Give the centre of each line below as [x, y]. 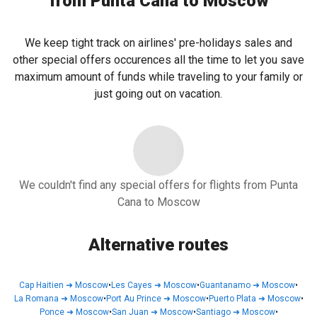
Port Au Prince [133, 299]
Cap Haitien [41, 285]
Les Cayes [132, 285]
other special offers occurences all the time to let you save [158, 60]
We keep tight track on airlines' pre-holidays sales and [158, 43]
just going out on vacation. [158, 94]
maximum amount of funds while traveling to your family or [158, 77]
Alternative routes [158, 245]
